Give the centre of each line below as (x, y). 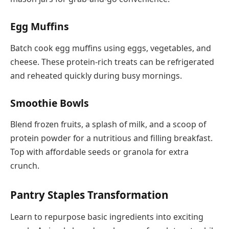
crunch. (25, 166)
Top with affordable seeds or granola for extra (99, 152)
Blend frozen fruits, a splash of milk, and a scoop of (108, 124)
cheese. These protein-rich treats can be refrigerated (112, 62)
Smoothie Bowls (50, 103)
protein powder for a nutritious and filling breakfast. (111, 138)
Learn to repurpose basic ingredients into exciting (107, 217)
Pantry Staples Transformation (89, 194)
